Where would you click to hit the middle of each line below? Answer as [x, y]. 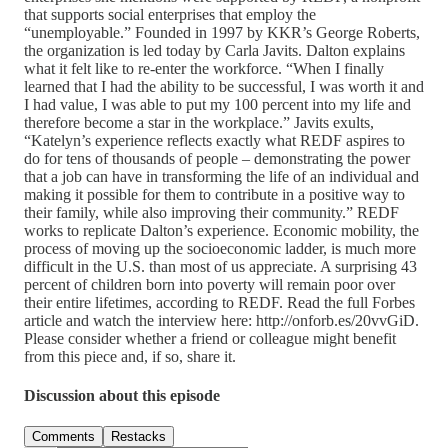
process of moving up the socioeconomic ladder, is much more [220, 248]
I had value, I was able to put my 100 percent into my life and [217, 104]
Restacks [138, 437]
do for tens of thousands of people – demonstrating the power [217, 158]
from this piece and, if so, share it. [130, 356]
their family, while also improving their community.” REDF [211, 212]
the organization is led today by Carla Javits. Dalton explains [214, 50]
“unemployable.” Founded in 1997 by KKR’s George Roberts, [222, 32]
